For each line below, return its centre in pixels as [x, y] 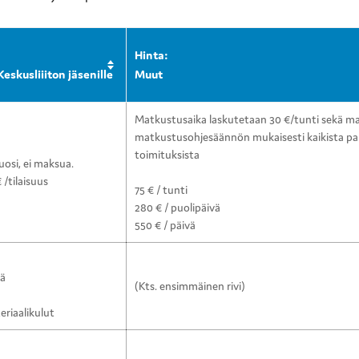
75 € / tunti [161, 190]
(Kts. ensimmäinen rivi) [190, 286]
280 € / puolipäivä [177, 208]
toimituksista [167, 155]
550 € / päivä [165, 226]
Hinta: [151, 55]
